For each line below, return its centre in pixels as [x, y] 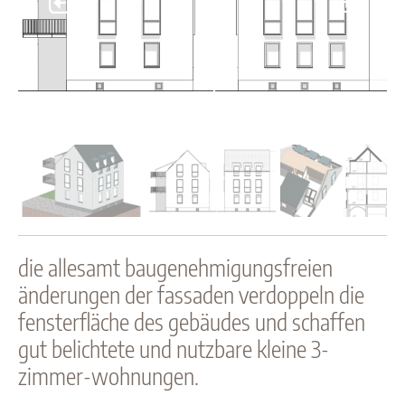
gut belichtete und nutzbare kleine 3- [174, 348]
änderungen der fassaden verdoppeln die [191, 294]
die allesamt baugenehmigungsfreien [175, 267]
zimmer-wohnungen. [108, 376]
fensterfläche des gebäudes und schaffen [192, 321]
